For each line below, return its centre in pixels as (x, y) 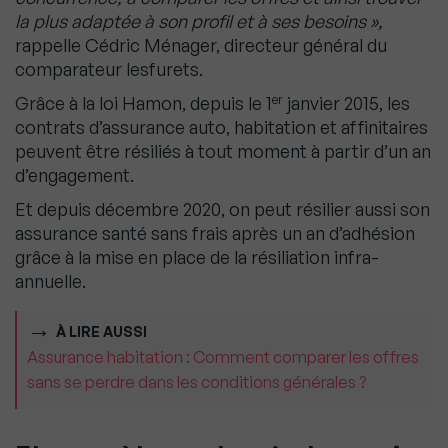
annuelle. (50, 281)
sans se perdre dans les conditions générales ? (196, 382)
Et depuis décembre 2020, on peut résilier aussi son (222, 209)
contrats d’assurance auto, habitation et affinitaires (221, 127)
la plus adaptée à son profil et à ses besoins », (199, 21)
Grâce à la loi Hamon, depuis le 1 (143, 103)
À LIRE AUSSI (101, 332)
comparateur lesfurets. (109, 69)
